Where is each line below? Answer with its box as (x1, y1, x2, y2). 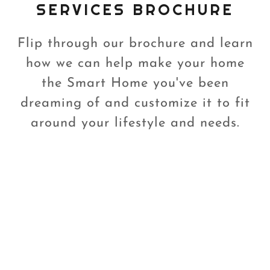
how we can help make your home (25, 56, 245, 71)
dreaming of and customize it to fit (20, 96, 250, 110)
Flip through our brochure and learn (17, 36, 253, 51)
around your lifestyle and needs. (30, 116, 240, 130)
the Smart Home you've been (41, 76, 229, 90)
